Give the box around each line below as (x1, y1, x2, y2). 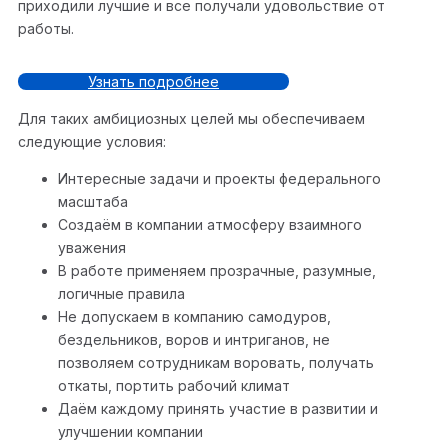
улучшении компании (58, 423, 203, 441)
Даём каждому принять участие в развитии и (58, 400, 378, 418)
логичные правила (58, 285, 185, 303)
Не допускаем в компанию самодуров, (58, 308, 331, 326)
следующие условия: (18, 133, 166, 151)
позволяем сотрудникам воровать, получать (58, 354, 374, 372)
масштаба (58, 193, 128, 211)
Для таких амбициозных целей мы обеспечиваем (18, 110, 365, 128)
